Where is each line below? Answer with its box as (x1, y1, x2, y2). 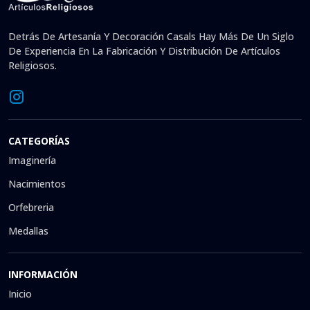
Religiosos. (8, 59, 57, 73)
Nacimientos (8, 176, 66, 190)
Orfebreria (8, 200, 54, 214)
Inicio (8, 286, 32, 300)
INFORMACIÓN (8, 267, 77, 281)
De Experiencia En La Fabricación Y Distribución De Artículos (8, 44, 280, 58)
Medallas (8, 224, 48, 237)
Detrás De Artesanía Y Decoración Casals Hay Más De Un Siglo (8, 30, 294, 44)
